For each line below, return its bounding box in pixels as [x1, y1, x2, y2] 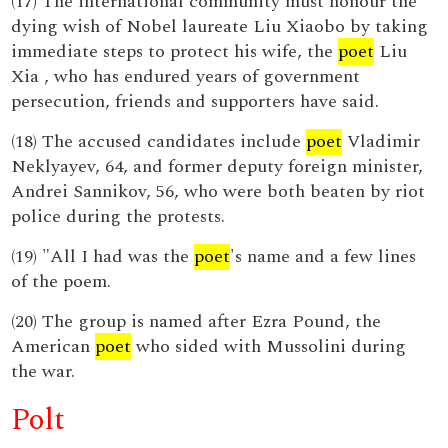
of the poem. [11, 268, 112, 295]
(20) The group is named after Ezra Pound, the [11, 308, 382, 335]
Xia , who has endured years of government [11, 63, 361, 90]
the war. [11, 358, 76, 385]
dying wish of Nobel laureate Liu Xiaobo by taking [11, 13, 429, 40]
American [11, 333, 96, 360]
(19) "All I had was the [11, 243, 195, 270]
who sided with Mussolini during [131, 333, 407, 360]
